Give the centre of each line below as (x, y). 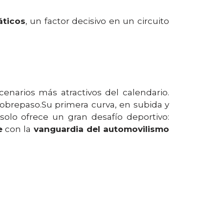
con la (18, 129)
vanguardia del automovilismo (101, 129)
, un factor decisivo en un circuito (97, 21)
